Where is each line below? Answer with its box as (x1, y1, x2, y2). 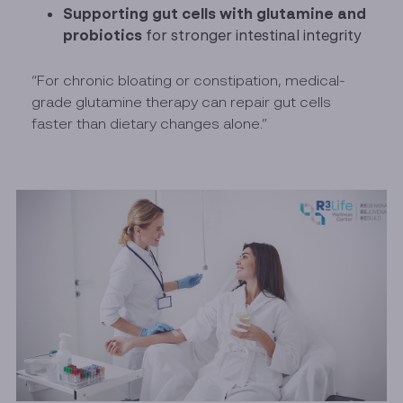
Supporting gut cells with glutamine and (63, 4, 367, 22)
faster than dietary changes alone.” (31, 114, 268, 131)
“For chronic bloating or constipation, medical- (31, 71, 346, 88)
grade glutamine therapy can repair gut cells (31, 93, 332, 110)
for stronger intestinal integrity (142, 25, 363, 44)
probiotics (63, 25, 143, 44)
